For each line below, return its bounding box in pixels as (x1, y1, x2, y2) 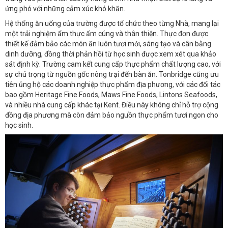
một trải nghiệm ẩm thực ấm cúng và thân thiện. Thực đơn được (5, 29, 208, 38)
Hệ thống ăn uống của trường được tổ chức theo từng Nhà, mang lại (5, 19, 219, 27)
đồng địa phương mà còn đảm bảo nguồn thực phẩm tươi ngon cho (5, 110, 218, 119)
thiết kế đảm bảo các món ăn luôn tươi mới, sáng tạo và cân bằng (5, 39, 211, 48)
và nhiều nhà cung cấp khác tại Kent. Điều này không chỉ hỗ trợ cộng (5, 100, 218, 109)
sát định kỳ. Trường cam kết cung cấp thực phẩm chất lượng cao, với (5, 60, 221, 68)
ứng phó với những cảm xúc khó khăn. (5, 5, 125, 13)
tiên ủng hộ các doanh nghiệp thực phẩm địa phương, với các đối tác (5, 80, 220, 89)
